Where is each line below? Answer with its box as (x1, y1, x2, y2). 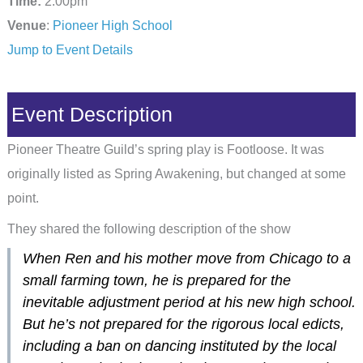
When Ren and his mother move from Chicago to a (22, 250, 351, 267)
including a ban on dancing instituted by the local (22, 337, 336, 354)
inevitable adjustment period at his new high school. (22, 293, 356, 310)
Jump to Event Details (6, 41, 133, 57)
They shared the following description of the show (6, 221, 291, 237)
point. (6, 190, 39, 206)
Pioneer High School (52, 17, 173, 32)
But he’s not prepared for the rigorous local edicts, (22, 315, 344, 332)
